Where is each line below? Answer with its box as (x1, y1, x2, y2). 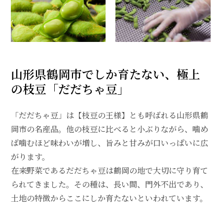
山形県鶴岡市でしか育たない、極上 (10, 65, 200, 82)
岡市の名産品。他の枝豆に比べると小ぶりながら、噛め (10, 123, 208, 135)
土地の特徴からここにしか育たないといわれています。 (10, 192, 208, 204)
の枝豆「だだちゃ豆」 (10, 79, 129, 97)
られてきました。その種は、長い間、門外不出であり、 (10, 178, 208, 190)
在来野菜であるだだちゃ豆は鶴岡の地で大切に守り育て (10, 164, 208, 176)
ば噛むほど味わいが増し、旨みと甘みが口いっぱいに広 (10, 137, 208, 148)
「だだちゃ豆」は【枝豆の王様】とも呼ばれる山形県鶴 (10, 109, 208, 121)
